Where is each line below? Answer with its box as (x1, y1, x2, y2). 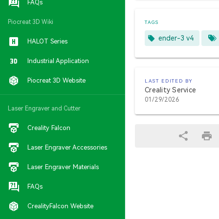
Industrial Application (27, 57, 89, 65)
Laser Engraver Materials (27, 163, 99, 171)
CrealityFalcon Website (27, 202, 93, 210)
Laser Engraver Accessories (27, 144, 107, 151)
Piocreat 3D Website (27, 77, 86, 84)
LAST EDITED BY (145, 78, 193, 84)
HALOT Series (27, 38, 67, 45)
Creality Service (145, 86, 196, 94)
